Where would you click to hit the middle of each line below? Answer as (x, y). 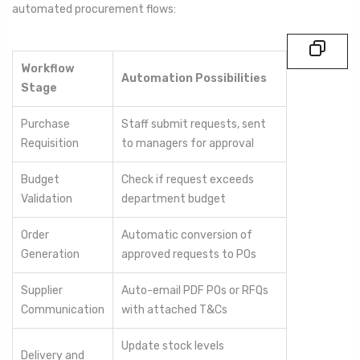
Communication (63, 310)
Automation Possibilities (194, 79)
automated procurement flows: (94, 10)
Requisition (50, 144)
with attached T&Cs (174, 310)
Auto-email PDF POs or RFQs (195, 291)
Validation (47, 199)
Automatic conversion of (187, 235)
